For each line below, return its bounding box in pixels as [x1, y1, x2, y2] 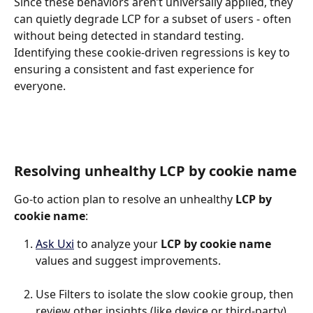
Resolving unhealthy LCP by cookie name [14, 161, 297, 181]
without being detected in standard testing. [14, 28, 247, 44]
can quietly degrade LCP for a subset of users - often [14, 11, 294, 27]
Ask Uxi [36, 236, 74, 252]
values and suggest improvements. [36, 253, 221, 269]
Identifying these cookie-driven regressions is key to [14, 45, 293, 61]
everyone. [14, 78, 66, 94]
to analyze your [74, 236, 161, 252]
